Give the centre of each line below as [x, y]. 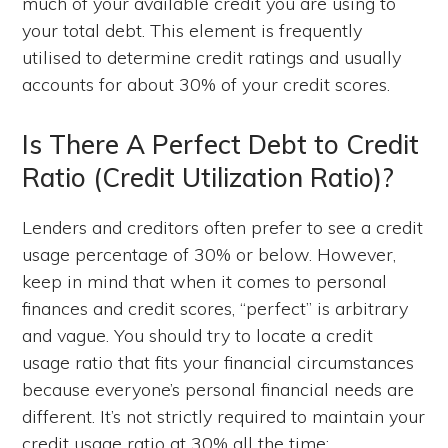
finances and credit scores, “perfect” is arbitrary [215, 308]
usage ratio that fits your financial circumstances [218, 362]
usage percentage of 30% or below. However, [209, 254]
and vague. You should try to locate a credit [198, 335]
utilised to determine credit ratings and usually [212, 57]
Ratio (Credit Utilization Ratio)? [208, 177]
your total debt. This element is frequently [192, 30]
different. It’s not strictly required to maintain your [224, 416]
